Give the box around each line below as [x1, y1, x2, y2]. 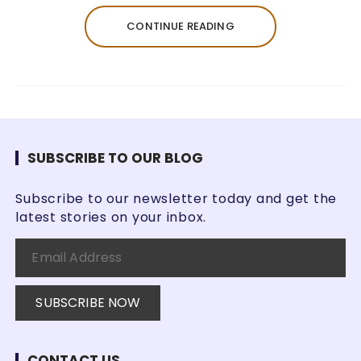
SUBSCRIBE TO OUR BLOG [27, 147, 204, 168]
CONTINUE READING [127, 18, 234, 34]
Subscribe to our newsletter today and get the [15, 189, 338, 208]
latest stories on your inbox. [15, 207, 207, 226]
